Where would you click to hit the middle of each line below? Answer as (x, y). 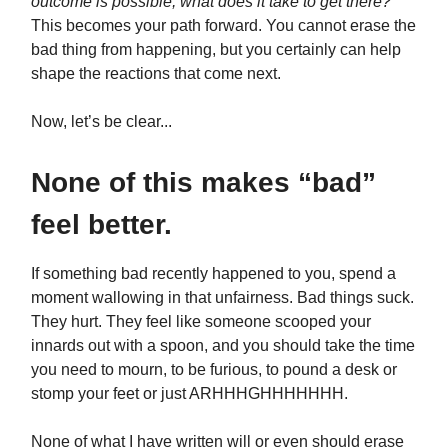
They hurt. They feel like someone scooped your (201, 321)
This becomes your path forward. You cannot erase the (223, 25)
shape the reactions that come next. (156, 73)
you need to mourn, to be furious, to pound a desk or (214, 369)
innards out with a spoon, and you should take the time (223, 345)
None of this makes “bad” (203, 182)
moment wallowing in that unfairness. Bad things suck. (222, 297)
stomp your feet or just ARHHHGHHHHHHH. (189, 393)
